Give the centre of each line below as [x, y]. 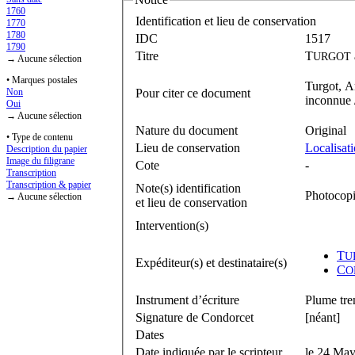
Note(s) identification [188, 188]
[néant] [323, 317]
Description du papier [47, 149]
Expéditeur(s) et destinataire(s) [211, 262]
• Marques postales [42, 80]
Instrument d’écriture [187, 300]
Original [326, 130]
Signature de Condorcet [195, 317]
